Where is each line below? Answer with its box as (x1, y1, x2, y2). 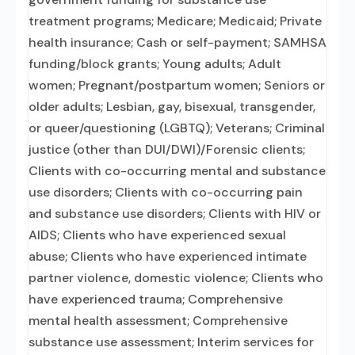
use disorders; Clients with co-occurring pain (29, 184, 303, 200)
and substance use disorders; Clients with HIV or (29, 205, 321, 222)
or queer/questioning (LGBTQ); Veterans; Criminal (29, 120, 325, 136)
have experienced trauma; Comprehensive (29, 291, 283, 307)
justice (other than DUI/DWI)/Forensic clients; (29, 141, 305, 158)
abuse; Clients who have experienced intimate (29, 248, 307, 265)
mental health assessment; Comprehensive (29, 312, 288, 329)
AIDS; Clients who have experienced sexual (29, 227, 286, 243)
